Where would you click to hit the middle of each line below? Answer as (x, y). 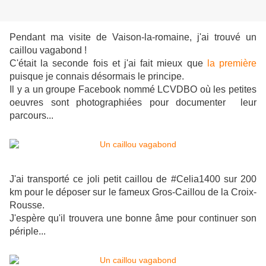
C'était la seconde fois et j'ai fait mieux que (106, 64)
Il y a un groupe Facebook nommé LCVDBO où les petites (133, 90)
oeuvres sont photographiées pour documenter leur (133, 103)
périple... (28, 232)
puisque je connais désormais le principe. (98, 77)
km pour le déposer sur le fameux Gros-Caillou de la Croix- (133, 192)
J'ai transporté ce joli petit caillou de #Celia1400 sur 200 (133, 179)
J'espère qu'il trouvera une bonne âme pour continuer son (133, 218)
